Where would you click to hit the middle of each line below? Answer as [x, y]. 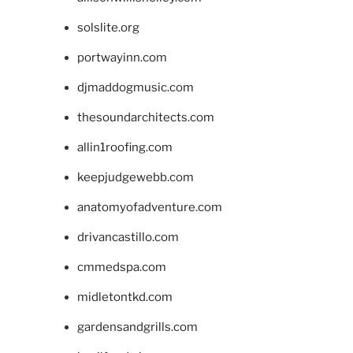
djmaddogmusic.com [135, 87]
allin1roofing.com [124, 147]
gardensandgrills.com [137, 327]
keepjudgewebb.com [135, 177]
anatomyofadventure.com [149, 207]
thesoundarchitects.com [145, 117]
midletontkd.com [124, 297]
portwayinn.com [122, 57]
